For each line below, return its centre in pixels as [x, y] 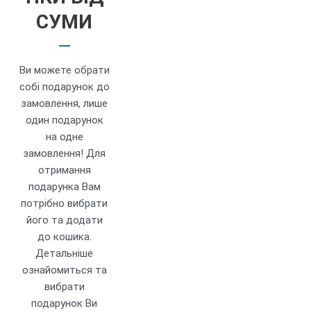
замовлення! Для [65, 154]
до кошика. [64, 237]
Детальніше [65, 254]
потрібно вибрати [65, 204]
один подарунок [64, 120]
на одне [64, 137]
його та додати [64, 220]
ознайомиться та [64, 270]
